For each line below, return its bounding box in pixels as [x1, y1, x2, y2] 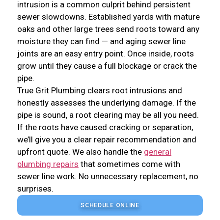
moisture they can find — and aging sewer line [17, 36, 186, 47]
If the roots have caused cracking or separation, [17, 122, 193, 133]
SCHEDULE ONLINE [81, 202, 139, 209]
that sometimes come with [79, 159, 180, 169]
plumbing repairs [17, 159, 79, 169]
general [144, 147, 171, 157]
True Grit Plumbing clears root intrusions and [17, 85, 182, 96]
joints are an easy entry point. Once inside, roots [17, 49, 194, 59]
